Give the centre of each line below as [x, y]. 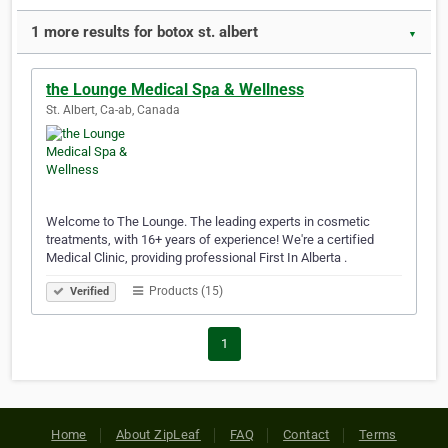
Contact [306, 435]
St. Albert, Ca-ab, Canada [113, 110]
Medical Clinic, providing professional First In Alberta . [196, 258]
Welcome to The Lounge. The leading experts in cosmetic [208, 222]
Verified [88, 292]
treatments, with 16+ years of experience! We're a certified [210, 240]
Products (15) [184, 291]
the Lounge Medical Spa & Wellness [175, 90]
